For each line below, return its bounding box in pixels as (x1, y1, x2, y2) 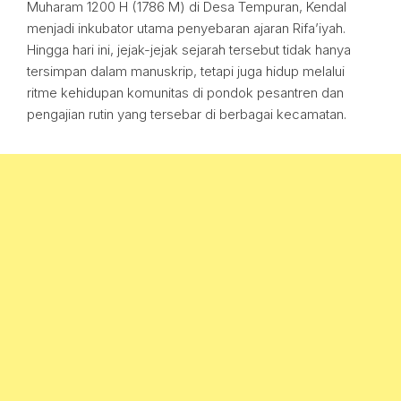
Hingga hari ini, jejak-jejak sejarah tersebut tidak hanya (27, 41, 351, 58)
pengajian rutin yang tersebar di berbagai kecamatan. (27, 106, 346, 123)
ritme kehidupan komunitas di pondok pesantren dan (27, 84, 344, 101)
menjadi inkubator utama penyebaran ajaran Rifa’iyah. (27, 20, 346, 37)
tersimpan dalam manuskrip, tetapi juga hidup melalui (27, 63, 345, 80)
